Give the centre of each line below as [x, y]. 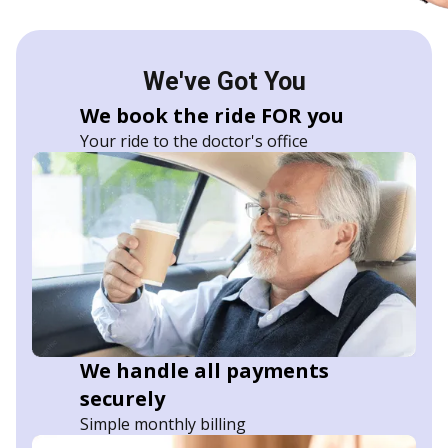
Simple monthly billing [163, 423]
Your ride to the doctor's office [194, 140]
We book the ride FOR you [212, 115]
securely [122, 398]
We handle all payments [204, 370]
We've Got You [224, 81]
